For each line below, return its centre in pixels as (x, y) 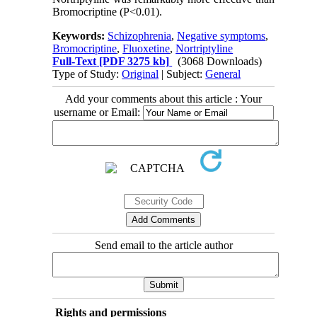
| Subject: (182, 74)
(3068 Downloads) (220, 62)
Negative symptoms (221, 36)
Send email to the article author (163, 246)
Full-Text (75, 62)
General (223, 74)
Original (140, 74)
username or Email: (98, 113)
